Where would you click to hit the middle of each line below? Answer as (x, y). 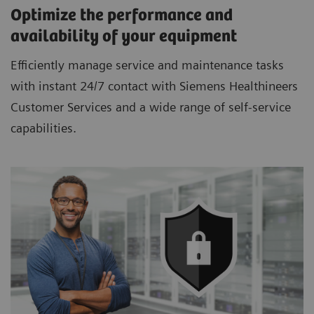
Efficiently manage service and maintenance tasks (147, 65)
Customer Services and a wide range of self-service (151, 107)
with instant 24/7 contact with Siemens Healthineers (154, 86)
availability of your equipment (124, 37)
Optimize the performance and (122, 16)
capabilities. (43, 128)
